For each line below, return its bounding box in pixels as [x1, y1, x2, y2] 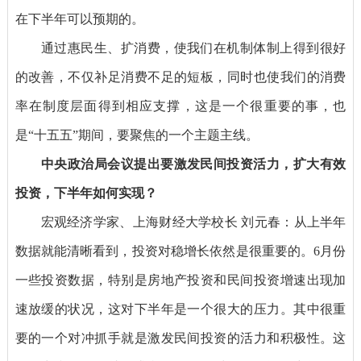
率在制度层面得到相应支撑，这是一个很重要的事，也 [15, 99, 346, 114]
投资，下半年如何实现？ [15, 186, 157, 201]
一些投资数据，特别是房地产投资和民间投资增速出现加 [15, 273, 346, 288]
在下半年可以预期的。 [15, 12, 144, 27]
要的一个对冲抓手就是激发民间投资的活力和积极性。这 [15, 331, 346, 346]
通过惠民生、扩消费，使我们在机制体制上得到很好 [40, 41, 346, 56]
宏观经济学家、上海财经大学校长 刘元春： [40, 215, 294, 230]
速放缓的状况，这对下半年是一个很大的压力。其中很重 [15, 302, 346, 317]
